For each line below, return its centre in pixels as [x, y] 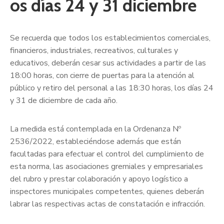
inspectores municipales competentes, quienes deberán [107, 191]
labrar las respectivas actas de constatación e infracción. [107, 204]
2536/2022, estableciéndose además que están [95, 141]
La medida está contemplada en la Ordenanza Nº [95, 129]
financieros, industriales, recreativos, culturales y [94, 50]
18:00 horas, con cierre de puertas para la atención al [102, 75]
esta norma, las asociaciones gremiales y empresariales [106, 166]
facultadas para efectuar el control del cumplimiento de [107, 154]
